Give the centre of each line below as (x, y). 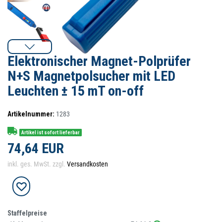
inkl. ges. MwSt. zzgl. (37, 164)
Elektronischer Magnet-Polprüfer (99, 61)
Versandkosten (87, 164)
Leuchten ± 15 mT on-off (76, 91)
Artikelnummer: (31, 114)
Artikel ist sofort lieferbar (51, 132)
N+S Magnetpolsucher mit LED (91, 76)
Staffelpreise (27, 213)
